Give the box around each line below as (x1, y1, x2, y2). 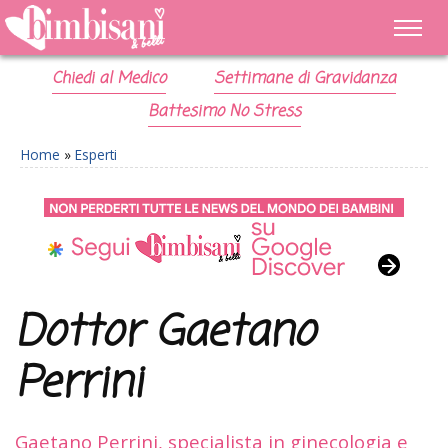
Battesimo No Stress (147, 100, 301, 124)
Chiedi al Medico (52, 67, 167, 91)
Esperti (75, 145, 117, 164)
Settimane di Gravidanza (213, 67, 396, 91)
